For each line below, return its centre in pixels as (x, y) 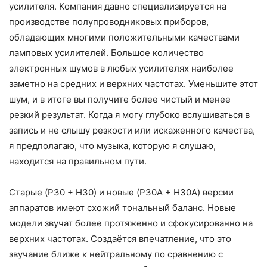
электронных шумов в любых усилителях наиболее (121, 68)
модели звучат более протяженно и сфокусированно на (131, 223)
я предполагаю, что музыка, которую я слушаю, (112, 145)
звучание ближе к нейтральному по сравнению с (116, 254)
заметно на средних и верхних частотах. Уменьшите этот (133, 83)
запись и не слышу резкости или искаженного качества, (132, 130)
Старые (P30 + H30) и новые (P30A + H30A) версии (121, 192)
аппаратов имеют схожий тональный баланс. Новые (122, 207)
